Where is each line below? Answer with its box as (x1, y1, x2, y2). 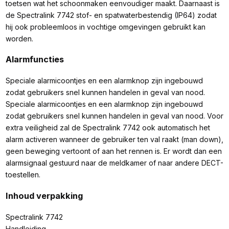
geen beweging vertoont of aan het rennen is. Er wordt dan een (5, 147, 222, 156)
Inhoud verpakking (5, 190, 83, 201)
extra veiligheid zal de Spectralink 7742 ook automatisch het (5, 123, 210, 132)
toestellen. (5, 170, 40, 179)
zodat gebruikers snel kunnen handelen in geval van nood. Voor (5, 111, 223, 121)
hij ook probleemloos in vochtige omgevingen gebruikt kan (5, 22, 205, 31)
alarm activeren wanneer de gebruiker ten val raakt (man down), (5, 135, 223, 144)
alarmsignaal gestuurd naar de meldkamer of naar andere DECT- (5, 158, 223, 168)
